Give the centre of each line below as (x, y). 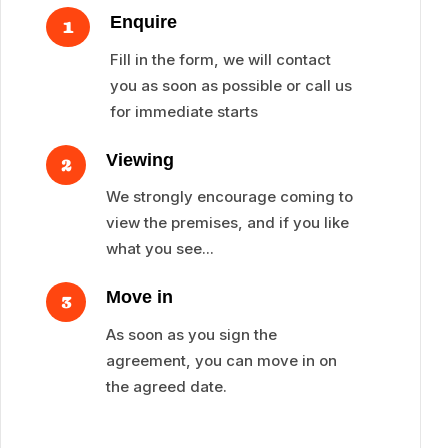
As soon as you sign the (191, 334)
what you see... (159, 249)
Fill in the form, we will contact (220, 59)
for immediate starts (183, 111)
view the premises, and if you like (227, 223)
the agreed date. (166, 386)
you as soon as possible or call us (230, 85)
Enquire (143, 21)
